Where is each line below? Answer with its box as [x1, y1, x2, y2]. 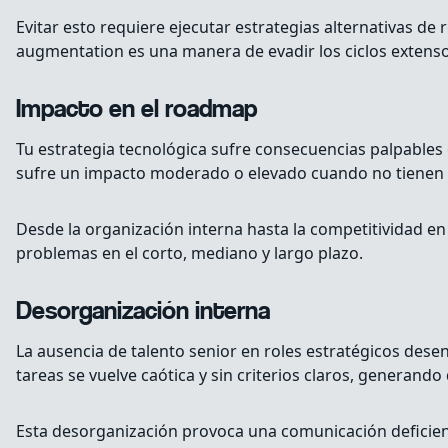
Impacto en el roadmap [16, 96, 257, 126]
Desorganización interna [16, 298, 270, 328]
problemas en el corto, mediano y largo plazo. [16, 242, 363, 265]
